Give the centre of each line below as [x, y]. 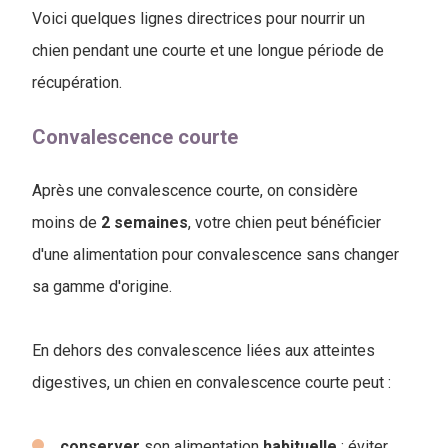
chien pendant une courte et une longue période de [208, 50]
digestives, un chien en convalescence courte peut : [211, 382]
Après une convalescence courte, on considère [195, 190]
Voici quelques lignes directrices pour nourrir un [198, 18]
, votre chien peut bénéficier [284, 222]
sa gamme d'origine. [102, 286]
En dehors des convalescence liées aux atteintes [203, 350]
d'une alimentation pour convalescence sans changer [215, 254]
